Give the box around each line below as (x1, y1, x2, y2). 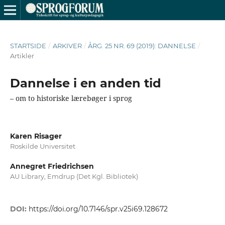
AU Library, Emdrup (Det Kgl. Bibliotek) (10, 172, 138, 180)
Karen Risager (10, 131, 62, 141)
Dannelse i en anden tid (10, 75, 161, 90)
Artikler (10, 51, 34, 60)
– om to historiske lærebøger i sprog (10, 93, 132, 103)
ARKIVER (52, 41, 82, 50)
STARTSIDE (10, 41, 46, 50)
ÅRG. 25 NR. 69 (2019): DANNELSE (88, 41, 196, 50)
